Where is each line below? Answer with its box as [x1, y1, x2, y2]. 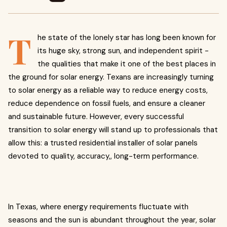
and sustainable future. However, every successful [8, 111, 184, 122]
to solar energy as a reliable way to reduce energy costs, [8, 85, 208, 95]
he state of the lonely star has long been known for [37, 32, 216, 43]
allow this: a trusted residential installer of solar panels [8, 138, 198, 148]
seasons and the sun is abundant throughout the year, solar [8, 215, 216, 225]
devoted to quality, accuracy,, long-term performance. [8, 151, 199, 161]
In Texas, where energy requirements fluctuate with [8, 202, 188, 212]
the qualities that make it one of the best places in [37, 59, 216, 69]
